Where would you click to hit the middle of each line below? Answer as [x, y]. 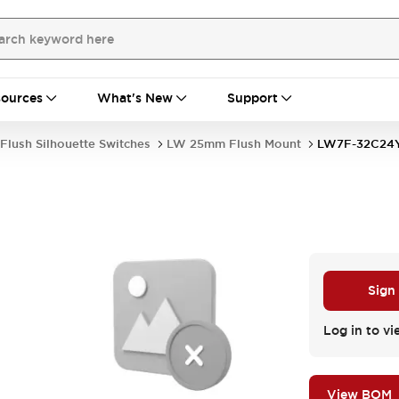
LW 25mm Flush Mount [234, 144]
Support [252, 98]
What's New [135, 98]
